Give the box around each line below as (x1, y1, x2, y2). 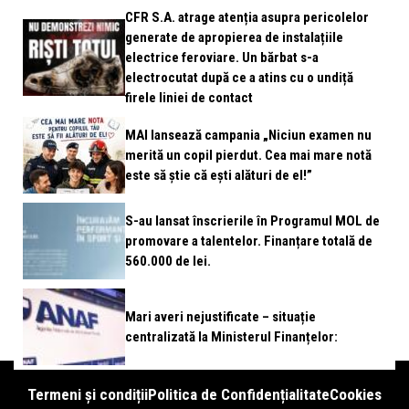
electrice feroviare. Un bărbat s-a (125, 49, 319, 66)
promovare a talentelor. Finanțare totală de (125, 233, 372, 249)
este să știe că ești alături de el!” (125, 167, 312, 184)
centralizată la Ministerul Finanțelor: (125, 329, 338, 345)
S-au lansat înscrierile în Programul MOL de (125, 213, 380, 229)
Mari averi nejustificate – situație (125, 309, 316, 325)
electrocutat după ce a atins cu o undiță (125, 69, 353, 86)
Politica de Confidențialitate (148, 385, 330, 404)
